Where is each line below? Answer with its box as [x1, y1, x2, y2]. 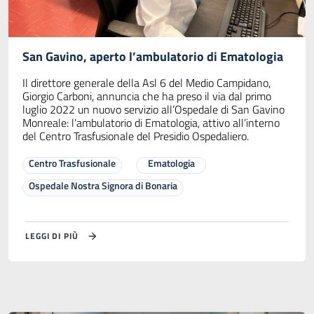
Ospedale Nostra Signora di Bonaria [29, 177, 177, 193]
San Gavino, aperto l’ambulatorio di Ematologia [22, 46, 283, 66]
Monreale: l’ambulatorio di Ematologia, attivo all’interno [22, 114, 280, 131]
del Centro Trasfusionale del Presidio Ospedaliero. [22, 127, 249, 144]
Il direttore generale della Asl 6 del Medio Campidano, [22, 74, 271, 91]
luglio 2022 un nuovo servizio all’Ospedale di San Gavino [22, 100, 285, 118]
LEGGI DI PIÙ [25, 228, 78, 243]
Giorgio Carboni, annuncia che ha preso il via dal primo [22, 87, 271, 104]
